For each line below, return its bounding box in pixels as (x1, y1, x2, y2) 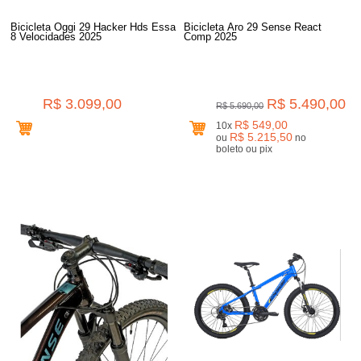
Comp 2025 (184, 30, 238, 43)
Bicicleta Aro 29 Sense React (184, 20, 322, 33)
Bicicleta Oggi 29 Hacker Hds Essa (10, 20, 176, 33)
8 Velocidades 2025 (10, 30, 102, 43)
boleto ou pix (259, 143, 273, 155)
